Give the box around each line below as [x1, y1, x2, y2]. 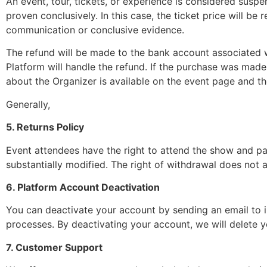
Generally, [6, 98, 50, 110]
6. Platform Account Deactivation [6, 181, 160, 193]
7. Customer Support [6, 241, 103, 253]
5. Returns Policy [6, 121, 84, 133]
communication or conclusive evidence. [6, 23, 184, 36]
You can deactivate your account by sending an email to [6, 204, 264, 216]
